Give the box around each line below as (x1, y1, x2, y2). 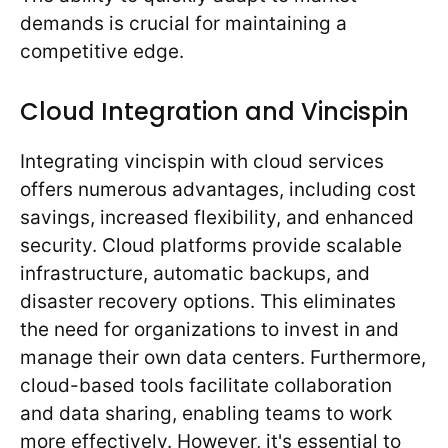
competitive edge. (20, 40, 184, 64)
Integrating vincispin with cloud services (20, 149, 384, 173)
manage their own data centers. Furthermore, (20, 345, 426, 369)
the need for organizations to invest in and (20, 317, 399, 341)
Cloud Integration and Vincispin (20, 94, 409, 128)
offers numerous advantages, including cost (20, 177, 416, 201)
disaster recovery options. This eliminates (20, 289, 396, 313)
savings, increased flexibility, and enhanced (20, 205, 414, 229)
